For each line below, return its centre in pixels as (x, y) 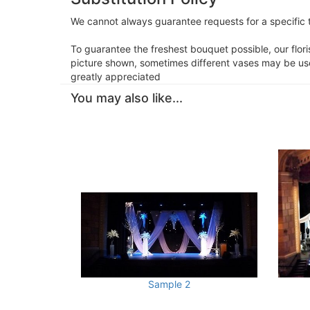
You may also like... (127, 98)
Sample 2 (169, 284)
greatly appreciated (116, 76)
